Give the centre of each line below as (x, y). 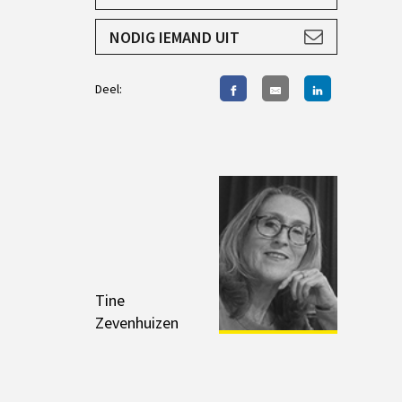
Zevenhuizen (137, 323)
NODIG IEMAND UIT (175, 37)
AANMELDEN (311, 28)
